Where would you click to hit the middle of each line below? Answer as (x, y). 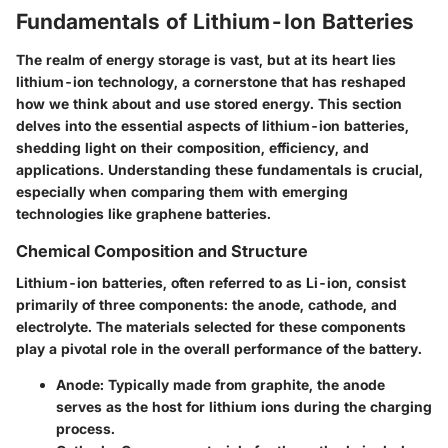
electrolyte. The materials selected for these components (211, 327)
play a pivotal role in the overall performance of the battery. (219, 349)
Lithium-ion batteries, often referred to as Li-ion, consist (211, 283)
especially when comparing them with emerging (182, 191)
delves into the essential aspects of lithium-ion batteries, (212, 125)
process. (85, 429)
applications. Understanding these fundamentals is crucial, (219, 169)
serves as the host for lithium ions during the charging (244, 407)
